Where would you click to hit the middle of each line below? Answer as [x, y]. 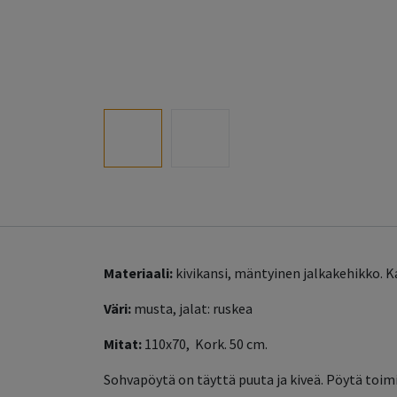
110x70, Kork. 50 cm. [206, 344]
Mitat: [124, 344]
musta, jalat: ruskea [192, 309]
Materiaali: [138, 273]
